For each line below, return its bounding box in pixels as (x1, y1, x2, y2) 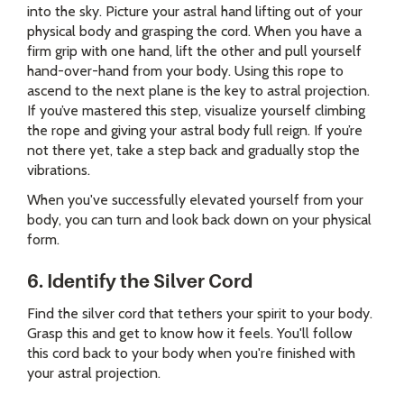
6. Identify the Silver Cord (27, 271, 252, 293)
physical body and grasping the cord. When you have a (27, 23, 362, 41)
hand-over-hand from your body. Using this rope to (27, 62, 344, 80)
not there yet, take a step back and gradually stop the (27, 142, 360, 160)
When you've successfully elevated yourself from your (27, 191, 363, 209)
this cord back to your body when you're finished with (27, 344, 355, 363)
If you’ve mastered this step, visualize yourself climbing (27, 102, 365, 120)
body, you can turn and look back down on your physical (27, 211, 372, 229)
